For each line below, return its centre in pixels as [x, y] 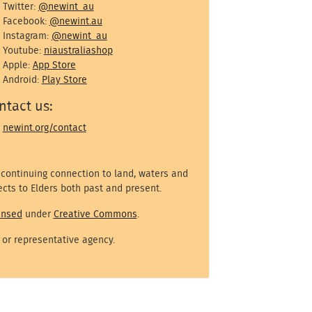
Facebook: [26, 21]
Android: [22, 79]
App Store [54, 65]
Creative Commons [95, 214]
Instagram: [27, 36]
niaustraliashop [78, 50]
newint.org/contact [44, 127]
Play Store [64, 79]
